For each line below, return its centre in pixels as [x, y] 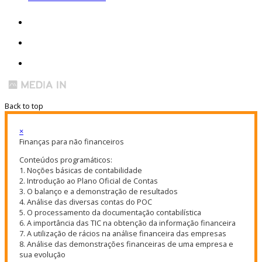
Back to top [24, 106]
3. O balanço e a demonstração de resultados [99, 191]
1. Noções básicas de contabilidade [81, 170]
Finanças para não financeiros [72, 142]
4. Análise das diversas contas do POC [86, 201]
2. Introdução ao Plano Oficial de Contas [89, 180]
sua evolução [42, 254]
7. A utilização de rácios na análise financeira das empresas [123, 233]
